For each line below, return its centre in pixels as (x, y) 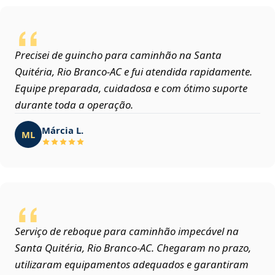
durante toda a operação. (74, 105)
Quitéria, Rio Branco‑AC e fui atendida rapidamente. (134, 72)
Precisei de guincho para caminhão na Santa (118, 55)
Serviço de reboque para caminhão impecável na (127, 231)
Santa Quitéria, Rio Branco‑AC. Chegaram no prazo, (133, 248)
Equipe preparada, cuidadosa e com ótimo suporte (131, 88)
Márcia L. (63, 130)
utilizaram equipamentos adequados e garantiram (132, 265)
